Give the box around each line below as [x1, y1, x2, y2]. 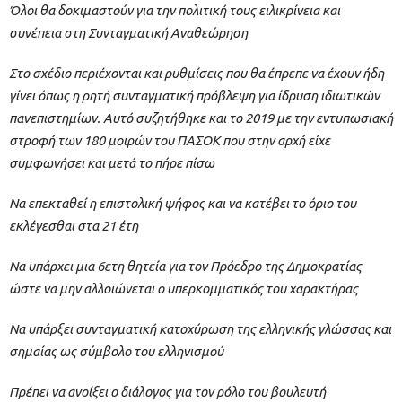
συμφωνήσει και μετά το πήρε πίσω [9, 155, 214, 171]
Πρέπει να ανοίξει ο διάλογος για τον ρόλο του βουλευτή [9, 384, 326, 400]
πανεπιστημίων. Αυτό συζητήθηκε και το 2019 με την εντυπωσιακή [9, 110, 393, 127]
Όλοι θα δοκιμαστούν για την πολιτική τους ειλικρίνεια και [9, 3, 340, 19]
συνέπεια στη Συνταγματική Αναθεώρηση [9, 25, 248, 41]
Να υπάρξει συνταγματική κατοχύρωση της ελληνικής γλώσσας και [9, 321, 391, 337]
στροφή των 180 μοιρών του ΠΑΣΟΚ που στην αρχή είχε [9, 133, 330, 149]
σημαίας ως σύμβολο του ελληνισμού [9, 344, 223, 360]
